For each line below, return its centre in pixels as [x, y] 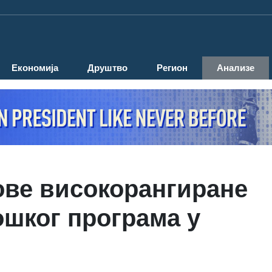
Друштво [107, 68]
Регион [172, 68]
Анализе [236, 68]
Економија [35, 68]
